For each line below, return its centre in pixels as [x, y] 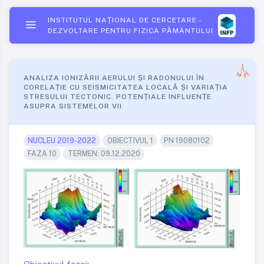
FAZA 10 [42, 154]
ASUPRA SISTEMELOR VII [73, 106]
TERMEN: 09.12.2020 [104, 154]
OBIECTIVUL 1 [130, 141]
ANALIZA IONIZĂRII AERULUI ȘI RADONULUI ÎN [114, 78]
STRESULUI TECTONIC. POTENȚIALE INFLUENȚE [118, 97]
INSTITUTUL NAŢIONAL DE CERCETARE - [124, 20]
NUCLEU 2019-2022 [62, 141]
